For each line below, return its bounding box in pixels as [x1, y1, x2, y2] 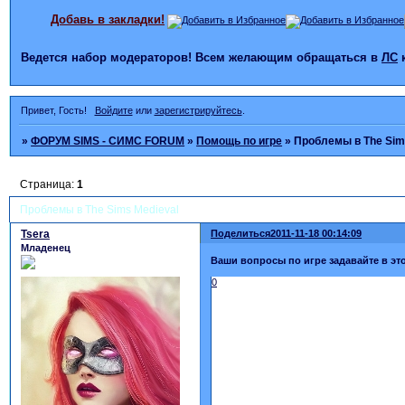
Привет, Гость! [21, 104, 87, 116]
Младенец [21, 242, 71, 253]
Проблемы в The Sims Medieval [20, 202, 179, 216]
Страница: [20, 178, 78, 192]
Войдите [94, 104, 133, 116]
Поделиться [211, 228, 271, 239]
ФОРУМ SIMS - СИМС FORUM [31, 134, 185, 147]
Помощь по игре [196, 134, 283, 147]
